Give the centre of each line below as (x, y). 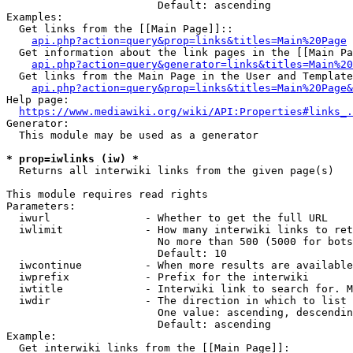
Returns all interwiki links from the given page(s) (170, 171)
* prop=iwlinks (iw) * (72, 159)
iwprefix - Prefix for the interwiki (158, 277)
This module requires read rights (107, 194)
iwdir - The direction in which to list (176, 301)
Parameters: (41, 206)
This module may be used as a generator (132, 135)
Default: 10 (117, 253)
